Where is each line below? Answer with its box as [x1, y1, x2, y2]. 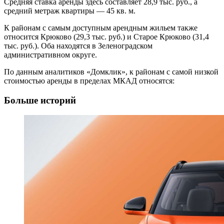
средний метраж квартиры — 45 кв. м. [4, 6, 135, 15]
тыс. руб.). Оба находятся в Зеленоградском [4, 41, 152, 50]
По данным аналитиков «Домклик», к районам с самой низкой [4, 67, 218, 76]
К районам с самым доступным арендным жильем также [4, 23, 197, 32]
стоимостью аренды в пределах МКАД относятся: [4, 76, 174, 85]
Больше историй [4, 94, 76, 105]
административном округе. [4, 50, 97, 59]
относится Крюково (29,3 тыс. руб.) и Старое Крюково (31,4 [4, 32, 209, 41]
